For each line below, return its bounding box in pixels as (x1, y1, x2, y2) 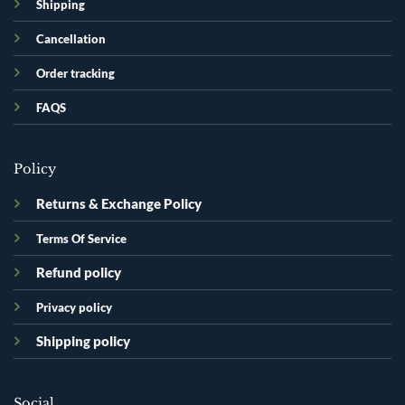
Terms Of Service (35, 231, 127, 246)
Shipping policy (35, 333, 130, 349)
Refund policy (35, 264, 121, 280)
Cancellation (35, 31, 106, 46)
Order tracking (35, 65, 115, 80)
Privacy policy (35, 299, 112, 315)
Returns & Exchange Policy (35, 195, 202, 212)
